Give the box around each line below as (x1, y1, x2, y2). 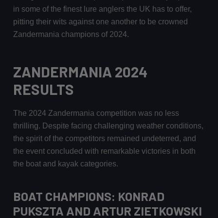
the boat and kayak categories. (13, 160, 118, 168)
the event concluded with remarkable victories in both (13, 147, 196, 156)
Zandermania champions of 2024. (13, 30, 129, 39)
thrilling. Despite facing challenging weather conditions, (13, 122, 203, 130)
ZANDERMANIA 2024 (13, 63, 147, 81)
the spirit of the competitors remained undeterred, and (13, 134, 196, 143)
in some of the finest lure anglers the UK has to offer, (13, 5, 192, 14)
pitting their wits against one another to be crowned (13, 18, 188, 26)
